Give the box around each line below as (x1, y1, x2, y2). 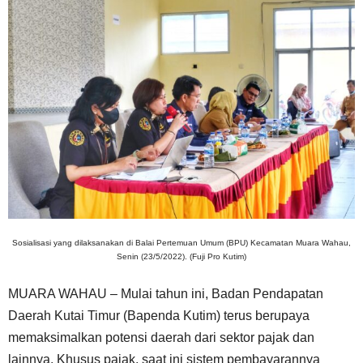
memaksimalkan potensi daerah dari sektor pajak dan (8, 331, 314, 345)
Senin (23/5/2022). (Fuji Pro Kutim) (117, 252, 246, 262)
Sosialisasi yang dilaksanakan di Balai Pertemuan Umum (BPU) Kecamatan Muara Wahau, (12, 238, 351, 248)
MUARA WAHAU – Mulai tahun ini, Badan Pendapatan (8, 287, 323, 301)
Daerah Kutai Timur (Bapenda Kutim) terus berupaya (8, 309, 310, 323)
